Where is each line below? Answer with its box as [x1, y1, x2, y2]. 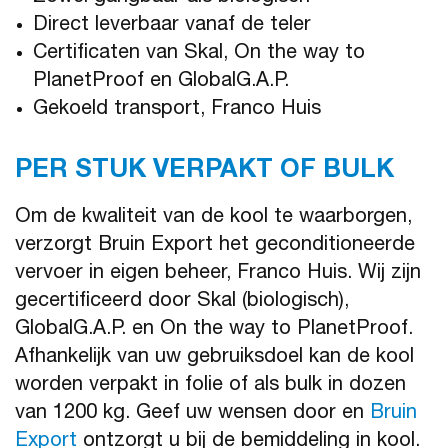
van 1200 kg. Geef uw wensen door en [15, 404, 370, 425]
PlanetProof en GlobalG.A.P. [33, 72, 289, 93]
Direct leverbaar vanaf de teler [33, 16, 311, 37]
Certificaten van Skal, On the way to [33, 44, 365, 65]
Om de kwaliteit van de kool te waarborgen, [15, 208, 412, 229]
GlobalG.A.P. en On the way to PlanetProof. [15, 320, 413, 341]
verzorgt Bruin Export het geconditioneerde [15, 236, 415, 257]
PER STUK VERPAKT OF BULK [15, 159, 394, 185]
